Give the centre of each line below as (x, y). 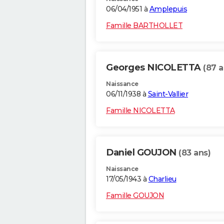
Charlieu (162, 179)
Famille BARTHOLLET (144, 26)
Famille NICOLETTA (140, 111)
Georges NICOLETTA (154, 68)
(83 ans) (194, 153)
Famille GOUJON (135, 196)
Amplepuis (168, 9)
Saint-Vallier (168, 94)
